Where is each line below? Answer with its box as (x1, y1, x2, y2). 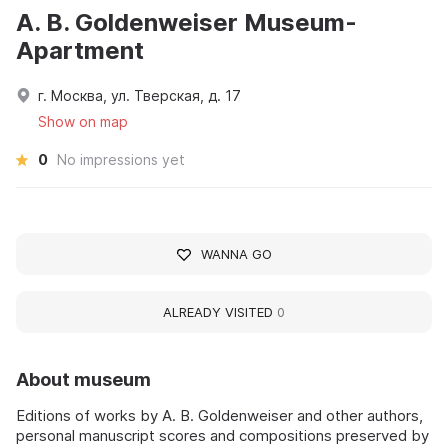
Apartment (16, 36, 144, 66)
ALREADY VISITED (163, 304, 277, 321)
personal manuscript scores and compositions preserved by (16, 426, 429, 446)
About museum (16, 369, 151, 391)
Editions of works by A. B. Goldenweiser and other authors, (16, 406, 423, 426)
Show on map (38, 113, 128, 131)
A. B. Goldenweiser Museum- (16, 8, 357, 38)
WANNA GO (200, 246, 272, 263)
